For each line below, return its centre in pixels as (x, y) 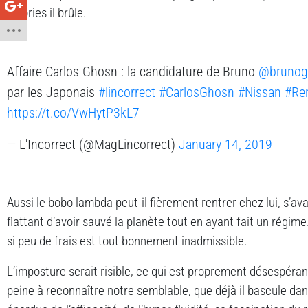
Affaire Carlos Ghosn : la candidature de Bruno (133, 71)
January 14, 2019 (225, 144)
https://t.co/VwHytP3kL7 (73, 112)
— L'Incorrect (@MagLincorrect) (93, 144)
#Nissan (260, 92)
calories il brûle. (47, 13)
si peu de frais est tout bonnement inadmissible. (127, 241)
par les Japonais (53, 92)
